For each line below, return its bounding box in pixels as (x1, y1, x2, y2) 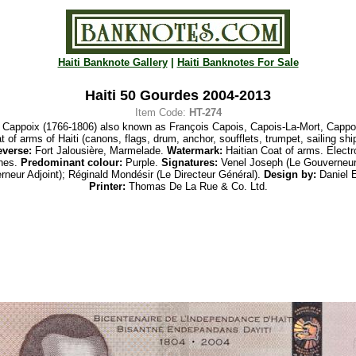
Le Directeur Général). (159, 168, 264, 180)
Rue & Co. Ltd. (199, 180, 268, 192)
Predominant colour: (21, 157, 122, 168)
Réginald (64, 168, 108, 180)
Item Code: (134, 106, 189, 118)
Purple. (122, 157, 161, 168)
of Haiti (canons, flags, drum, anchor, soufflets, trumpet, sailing (46, 133, 336, 145)
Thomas (128, 180, 166, 192)
